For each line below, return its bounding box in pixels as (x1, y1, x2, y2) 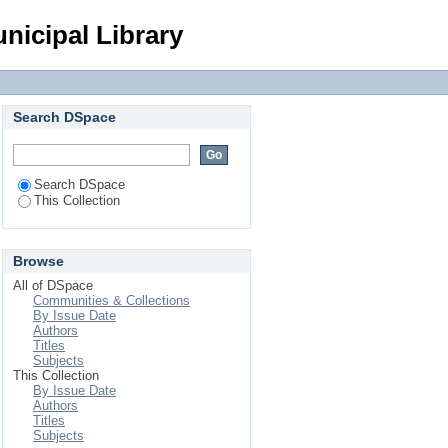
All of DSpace (13, 278, 93, 293)
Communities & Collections (33, 293, 190, 308)
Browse (13, 253, 64, 269)
